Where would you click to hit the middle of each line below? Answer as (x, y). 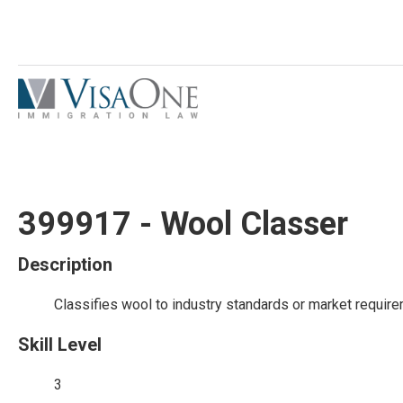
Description (65, 264)
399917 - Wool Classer (183, 224)
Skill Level (60, 345)
